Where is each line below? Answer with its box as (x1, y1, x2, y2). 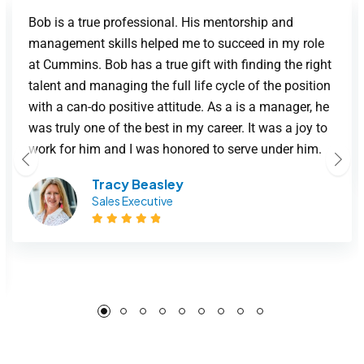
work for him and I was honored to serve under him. (28, 141, 322, 158)
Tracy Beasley (92, 175, 184, 193)
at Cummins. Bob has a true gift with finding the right (28, 57, 331, 73)
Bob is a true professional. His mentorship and (28, 15, 293, 31)
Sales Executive (92, 193, 173, 209)
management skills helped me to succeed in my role (28, 36, 324, 52)
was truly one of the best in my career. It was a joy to (28, 120, 327, 136)
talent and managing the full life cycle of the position (28, 78, 331, 94)
